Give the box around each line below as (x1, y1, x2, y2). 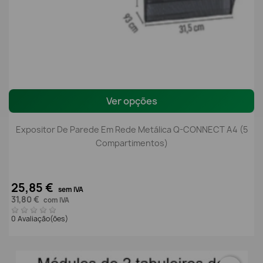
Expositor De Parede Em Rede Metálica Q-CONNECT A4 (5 (15, 123, 248, 135)
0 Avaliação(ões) (11, 214, 70, 224)
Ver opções (106, 95, 157, 108)
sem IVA (58, 185, 83, 195)
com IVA (43, 195, 69, 205)
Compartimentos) (95, 137, 168, 149)
